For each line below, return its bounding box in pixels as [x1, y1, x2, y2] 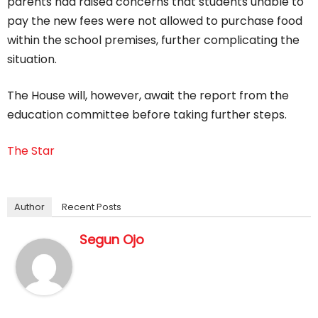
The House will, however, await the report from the [7, 87, 289, 104]
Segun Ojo [79, 231, 144, 248]
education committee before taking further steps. [7, 106, 287, 123]
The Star [7, 143, 55, 159]
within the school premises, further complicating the [7, 32, 300, 48]
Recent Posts [62, 200, 121, 214]
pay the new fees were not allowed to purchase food [7, 13, 302, 29]
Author [14, 200, 45, 214]
